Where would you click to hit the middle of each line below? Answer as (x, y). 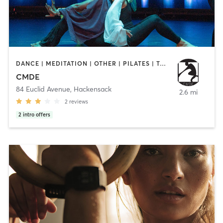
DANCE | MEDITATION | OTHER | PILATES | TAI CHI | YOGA (163, 64)
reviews (78, 101)
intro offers (36, 114)
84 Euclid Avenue (43, 89)
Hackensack (92, 89)
